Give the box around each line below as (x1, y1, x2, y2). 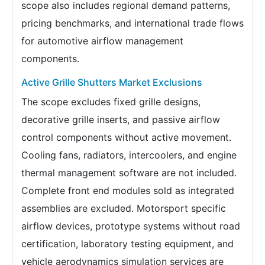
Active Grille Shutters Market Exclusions (21, 76, 202, 88)
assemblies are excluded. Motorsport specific (21, 202, 226, 214)
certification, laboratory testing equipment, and (21, 237, 234, 250)
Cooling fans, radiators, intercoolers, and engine (21, 148, 237, 161)
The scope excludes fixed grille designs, (21, 95, 201, 108)
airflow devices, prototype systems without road (21, 219, 240, 232)
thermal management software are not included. (21, 166, 237, 179)
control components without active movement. (21, 131, 231, 143)
